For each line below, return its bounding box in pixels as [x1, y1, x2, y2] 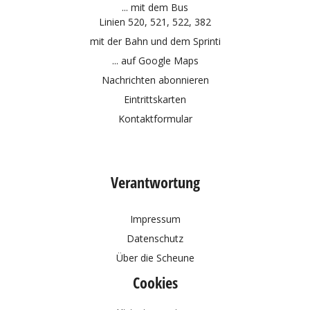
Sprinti [192, 35, 221, 48]
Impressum [129, 212, 181, 226]
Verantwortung [110, 172, 200, 194]
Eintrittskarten [124, 93, 186, 107]
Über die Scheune [116, 251, 194, 265]
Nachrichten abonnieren [101, 73, 209, 87]
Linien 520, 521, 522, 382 [99, 15, 211, 29]
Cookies [132, 272, 178, 294]
